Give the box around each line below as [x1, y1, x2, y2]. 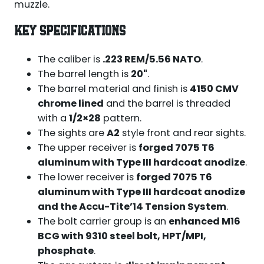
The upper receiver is [37, 141, 138, 155]
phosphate [37, 244, 94, 258]
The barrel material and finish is [37, 82, 190, 96]
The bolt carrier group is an [37, 214, 169, 229]
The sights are [37, 126, 107, 140]
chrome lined [37, 97, 104, 111]
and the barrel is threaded [103, 97, 230, 111]
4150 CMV [189, 82, 239, 96]
